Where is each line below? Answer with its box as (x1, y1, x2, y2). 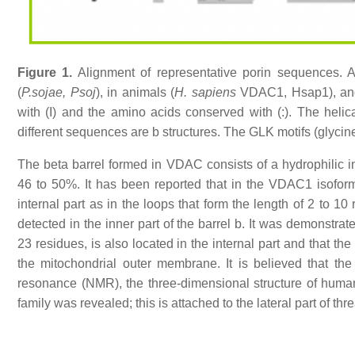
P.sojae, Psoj (21, 85, 96, 99)
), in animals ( (95, 85, 175, 99)
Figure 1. (17, 65, 73, 79)
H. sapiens (174, 85, 236, 99)
